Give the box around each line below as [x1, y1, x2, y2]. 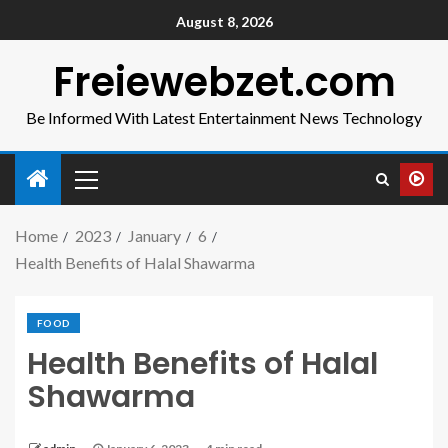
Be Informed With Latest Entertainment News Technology [26, 108, 422, 127]
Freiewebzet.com [52, 54, 396, 110]
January [128, 226, 181, 245]
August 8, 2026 [175, 13, 273, 31]
